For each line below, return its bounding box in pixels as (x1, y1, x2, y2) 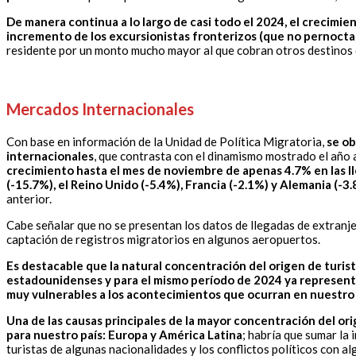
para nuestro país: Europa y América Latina (6, 327, 242, 342)
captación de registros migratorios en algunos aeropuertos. (6, 232, 320, 247)
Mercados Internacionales (6, 99, 194, 119)
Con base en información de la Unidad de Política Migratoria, (6, 134, 327, 149)
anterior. (6, 192, 52, 207)
